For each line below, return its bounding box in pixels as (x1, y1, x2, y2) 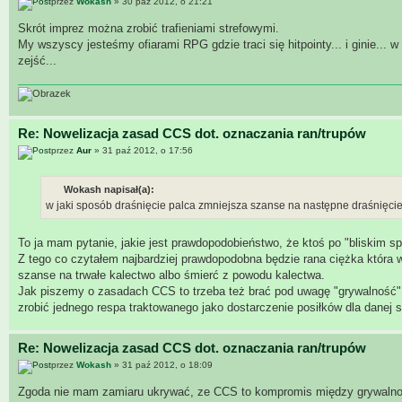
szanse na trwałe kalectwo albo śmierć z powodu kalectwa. (18, 267, 325, 282)
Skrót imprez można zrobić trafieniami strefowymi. (18, 22, 279, 36)
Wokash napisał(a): (64, 183, 154, 195)
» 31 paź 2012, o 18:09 (111, 360, 213, 371)
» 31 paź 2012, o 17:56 (92, 145, 193, 156)
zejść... (18, 54, 57, 68)
